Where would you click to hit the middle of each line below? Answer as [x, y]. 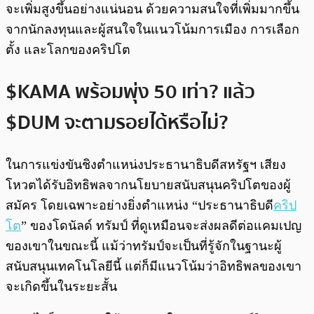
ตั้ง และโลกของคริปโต [68, 50]
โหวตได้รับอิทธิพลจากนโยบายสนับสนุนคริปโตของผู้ [148, 185]
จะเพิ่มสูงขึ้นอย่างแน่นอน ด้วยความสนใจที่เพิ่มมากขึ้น [152, 9]
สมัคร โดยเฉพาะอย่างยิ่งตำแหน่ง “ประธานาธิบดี [139, 205]
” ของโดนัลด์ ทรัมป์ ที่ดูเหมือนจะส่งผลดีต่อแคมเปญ [161, 225]
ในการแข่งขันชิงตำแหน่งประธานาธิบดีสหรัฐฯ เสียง [146, 164]
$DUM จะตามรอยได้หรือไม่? [117, 122]
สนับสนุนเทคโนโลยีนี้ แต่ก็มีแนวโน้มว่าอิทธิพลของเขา [153, 266]
